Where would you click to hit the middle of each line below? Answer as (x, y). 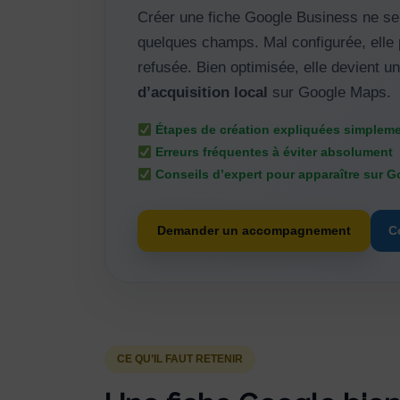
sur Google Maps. (329, 93)
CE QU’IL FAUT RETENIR (180, 359)
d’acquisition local (203, 93)
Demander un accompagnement (254, 231)
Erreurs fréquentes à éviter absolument (272, 152)
